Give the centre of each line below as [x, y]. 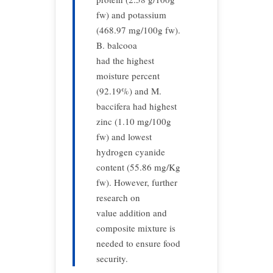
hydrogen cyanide [131, 152]
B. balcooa [117, 45]
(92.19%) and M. [129, 91]
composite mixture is [136, 228]
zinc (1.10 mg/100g [134, 121]
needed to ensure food [138, 243]
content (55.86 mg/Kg [138, 167]
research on [118, 197]
